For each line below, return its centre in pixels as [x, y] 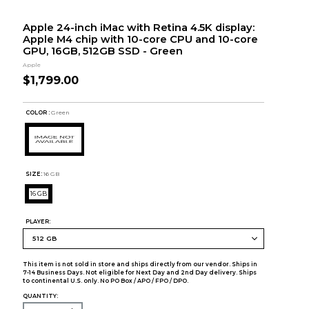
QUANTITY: [40, 296]
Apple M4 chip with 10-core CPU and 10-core [140, 39]
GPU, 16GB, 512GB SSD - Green [102, 51]
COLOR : [38, 113]
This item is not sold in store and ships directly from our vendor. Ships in [140, 264]
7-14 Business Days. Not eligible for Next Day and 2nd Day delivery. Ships [139, 272]
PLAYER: [38, 221]
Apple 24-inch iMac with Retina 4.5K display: [138, 28]
